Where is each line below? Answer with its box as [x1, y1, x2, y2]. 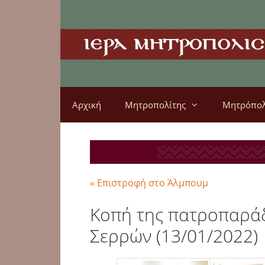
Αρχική [72, 99, 101, 111]
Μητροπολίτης [125, 99, 186, 111]
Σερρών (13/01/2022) [90, 224, 258, 248]
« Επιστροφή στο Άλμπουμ [90, 176, 208, 189]
